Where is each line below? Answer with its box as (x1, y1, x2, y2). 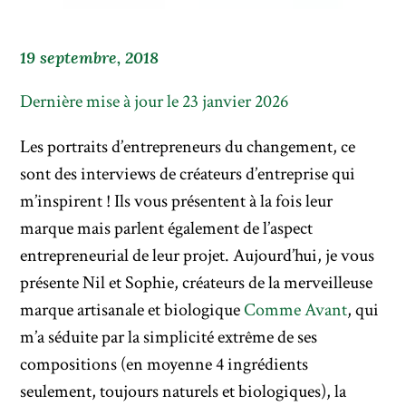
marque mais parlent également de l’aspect (20, 217, 314, 241)
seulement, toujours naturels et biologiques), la (20, 380, 347, 404)
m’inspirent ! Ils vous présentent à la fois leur (20, 189, 333, 214)
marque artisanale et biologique (20, 298, 245, 323)
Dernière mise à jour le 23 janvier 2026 (20, 90, 289, 114)
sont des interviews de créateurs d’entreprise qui (20, 162, 356, 187)
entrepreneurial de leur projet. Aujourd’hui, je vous (20, 244, 375, 268)
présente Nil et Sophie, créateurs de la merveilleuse (20, 271, 373, 295)
